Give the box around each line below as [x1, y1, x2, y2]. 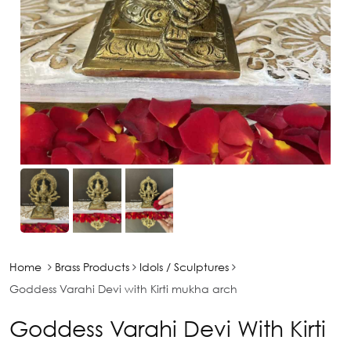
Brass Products [55, 260, 129, 274]
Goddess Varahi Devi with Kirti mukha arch [9, 282, 237, 296]
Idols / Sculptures [139, 260, 229, 274]
